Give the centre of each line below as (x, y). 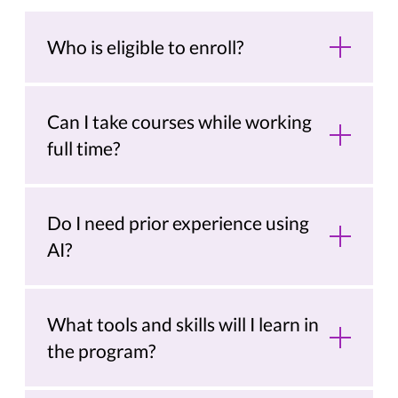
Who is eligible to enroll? (146, 47)
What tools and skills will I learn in (183, 324)
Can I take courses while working (180, 122)
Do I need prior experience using (179, 223)
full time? (84, 148)
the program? (102, 351)
